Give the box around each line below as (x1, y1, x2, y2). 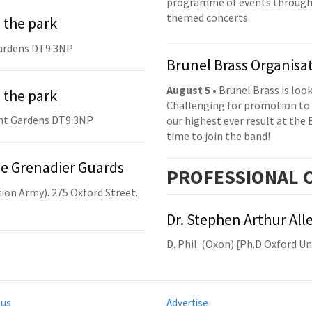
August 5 (166, 82, 210, 97)
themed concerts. (166, 10, 250, 25)
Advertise (166, 296, 208, 310)
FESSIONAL (203, 164, 299, 189)
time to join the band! (166, 128, 270, 143)
